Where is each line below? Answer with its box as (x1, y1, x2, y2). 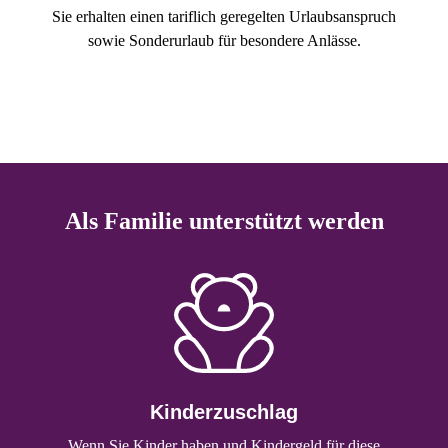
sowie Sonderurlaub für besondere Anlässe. (87, 32, 361, 50)
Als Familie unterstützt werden (64, 207, 384, 234)
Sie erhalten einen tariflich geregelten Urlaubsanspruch (52, 8, 396, 26)
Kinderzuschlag (150, 401, 298, 424)
